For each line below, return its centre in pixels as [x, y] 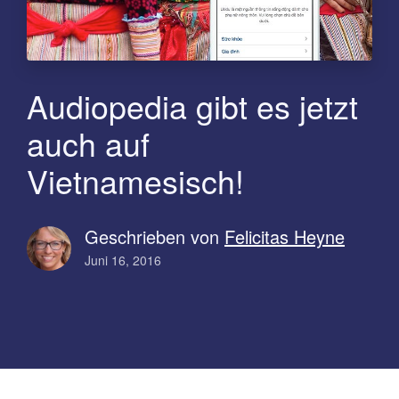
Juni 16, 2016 [123, 260]
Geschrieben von [155, 236]
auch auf [88, 142]
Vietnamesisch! [135, 180]
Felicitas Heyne [285, 236]
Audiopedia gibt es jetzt [192, 105]
